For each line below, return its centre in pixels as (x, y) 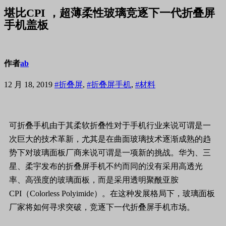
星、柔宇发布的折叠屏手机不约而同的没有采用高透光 (106, 166)
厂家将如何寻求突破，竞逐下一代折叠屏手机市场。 (102, 207)
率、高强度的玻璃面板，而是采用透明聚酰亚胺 (94, 180)
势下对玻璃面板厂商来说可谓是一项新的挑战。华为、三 (110, 153)
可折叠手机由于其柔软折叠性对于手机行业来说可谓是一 (110, 125)
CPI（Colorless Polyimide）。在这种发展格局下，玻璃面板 (112, 193)
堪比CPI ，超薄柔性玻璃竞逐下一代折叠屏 (109, 13)
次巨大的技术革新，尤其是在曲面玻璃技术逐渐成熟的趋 (110, 139)
